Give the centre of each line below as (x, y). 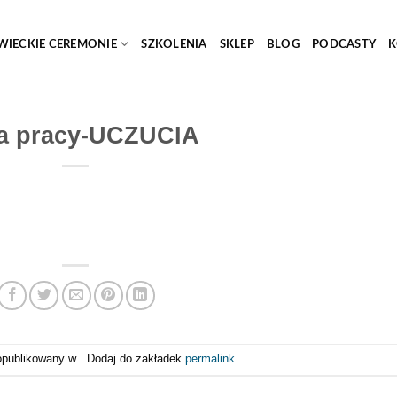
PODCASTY (344, 44)
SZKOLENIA (174, 44)
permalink (210, 358)
